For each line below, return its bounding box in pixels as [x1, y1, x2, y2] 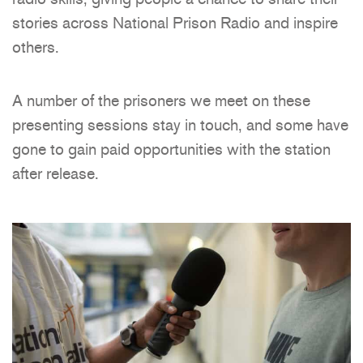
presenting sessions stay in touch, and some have [12, 114, 348, 136]
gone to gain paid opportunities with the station [12, 139, 331, 160]
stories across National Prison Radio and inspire [12, 12, 338, 34]
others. [12, 36, 59, 58]
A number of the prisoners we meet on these [12, 90, 310, 112]
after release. [12, 163, 99, 185]
